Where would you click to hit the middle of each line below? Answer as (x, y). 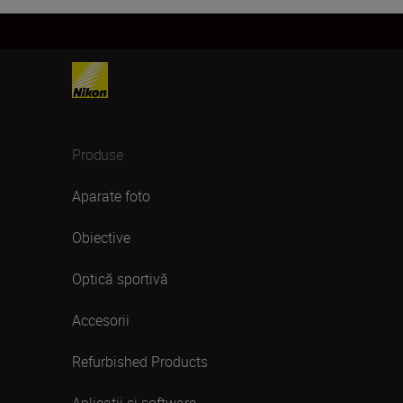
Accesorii (101, 320)
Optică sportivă (120, 279)
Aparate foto (111, 196)
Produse (98, 155)
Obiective (101, 237)
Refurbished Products (140, 362)
